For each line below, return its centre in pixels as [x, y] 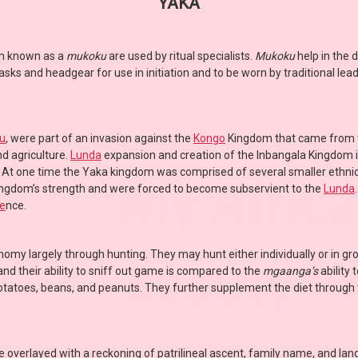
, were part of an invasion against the [99, 139]
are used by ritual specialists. [181, 56]
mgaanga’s [290, 271]
